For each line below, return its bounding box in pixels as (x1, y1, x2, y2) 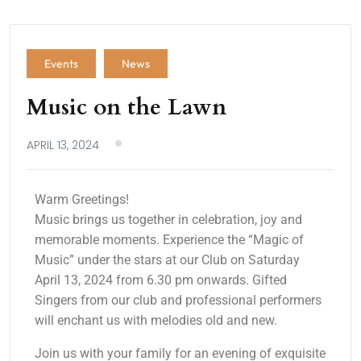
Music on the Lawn (27, 92, 226, 123)
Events (44, 56, 78, 72)
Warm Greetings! (35, 192, 129, 208)
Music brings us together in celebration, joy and (35, 212, 302, 228)
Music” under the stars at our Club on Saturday (35, 252, 300, 268)
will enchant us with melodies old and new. (35, 313, 277, 329)
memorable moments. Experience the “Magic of (35, 232, 304, 248)
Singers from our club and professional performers (35, 293, 322, 309)
